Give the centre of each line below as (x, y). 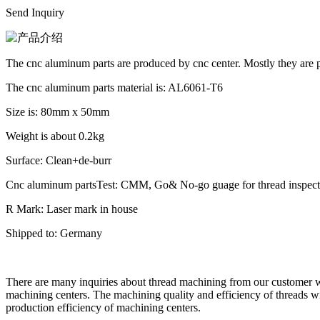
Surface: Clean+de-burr (59, 161)
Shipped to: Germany (54, 234)
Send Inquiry (35, 13)
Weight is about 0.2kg (55, 136)
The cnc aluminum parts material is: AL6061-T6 (114, 88)
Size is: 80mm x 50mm (57, 112)
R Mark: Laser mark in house (72, 209)
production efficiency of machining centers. (103, 308)
